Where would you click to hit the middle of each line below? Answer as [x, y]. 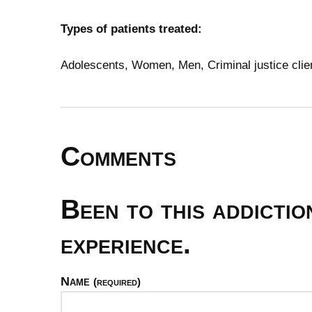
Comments [118, 156]
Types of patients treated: [131, 29]
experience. [126, 244]
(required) [117, 282]
